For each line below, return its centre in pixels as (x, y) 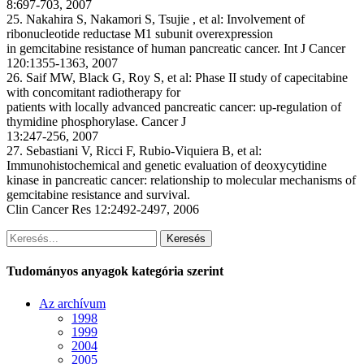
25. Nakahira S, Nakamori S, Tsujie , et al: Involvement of (156, 19)
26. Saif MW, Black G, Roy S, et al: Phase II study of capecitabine (177, 78)
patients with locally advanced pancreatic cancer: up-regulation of (174, 107)
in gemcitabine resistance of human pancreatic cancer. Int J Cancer (176, 48)
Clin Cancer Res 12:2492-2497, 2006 (103, 209)
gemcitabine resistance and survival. (98, 195)
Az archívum (72, 303)
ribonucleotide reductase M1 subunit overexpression (140, 34)
